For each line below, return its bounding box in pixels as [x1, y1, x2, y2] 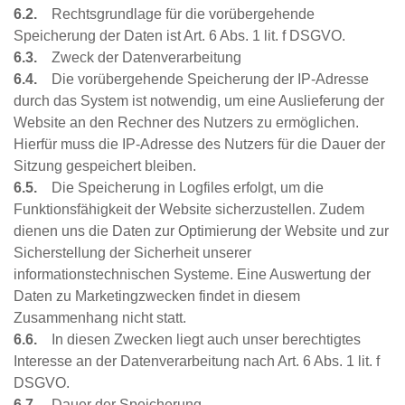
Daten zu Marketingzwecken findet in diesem [14, 288, 300, 305]
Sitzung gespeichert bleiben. [14, 158, 200, 174]
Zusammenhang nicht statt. [14, 310, 190, 326]
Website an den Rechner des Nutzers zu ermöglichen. [14, 115, 359, 131]
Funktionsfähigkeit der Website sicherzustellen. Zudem [14, 202, 364, 218]
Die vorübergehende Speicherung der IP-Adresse [37, 71, 369, 88]
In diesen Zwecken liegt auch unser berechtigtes [44, 332, 361, 348]
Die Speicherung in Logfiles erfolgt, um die [44, 180, 324, 196]
